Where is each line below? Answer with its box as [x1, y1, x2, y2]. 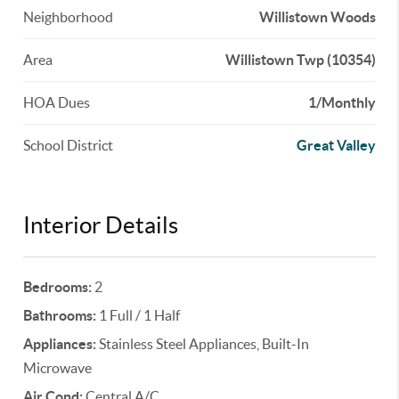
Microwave [23, 360, 93, 376]
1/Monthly [307, 94, 376, 110]
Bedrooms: [23, 279, 93, 295]
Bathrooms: [23, 307, 97, 323]
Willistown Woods [258, 9, 376, 25]
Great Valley [296, 137, 376, 153]
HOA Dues [23, 94, 91, 110]
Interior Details [23, 212, 179, 238]
